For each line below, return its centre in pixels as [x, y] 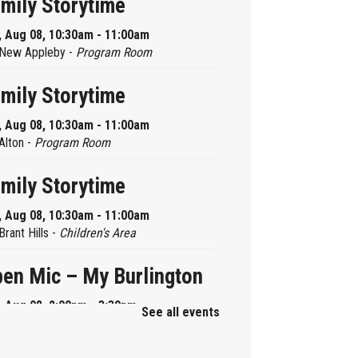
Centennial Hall [84, 324]
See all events [180, 312]
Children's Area [97, 233]
